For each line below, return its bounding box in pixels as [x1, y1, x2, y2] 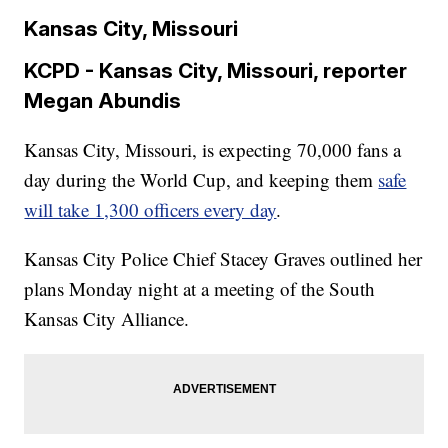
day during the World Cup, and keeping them [24, 166, 379, 192]
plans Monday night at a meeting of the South [24, 275, 376, 301]
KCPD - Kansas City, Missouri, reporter [24, 57, 408, 83]
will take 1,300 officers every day [24, 196, 277, 222]
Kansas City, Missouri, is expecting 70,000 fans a [24, 136, 402, 162]
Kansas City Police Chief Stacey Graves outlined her [24, 245, 423, 271]
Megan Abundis [24, 87, 182, 113]
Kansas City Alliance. [24, 305, 190, 331]
